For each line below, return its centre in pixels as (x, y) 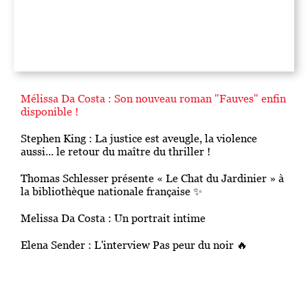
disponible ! (49, 144)
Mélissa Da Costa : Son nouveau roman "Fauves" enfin (153, 131)
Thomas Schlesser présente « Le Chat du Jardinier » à (152, 211)
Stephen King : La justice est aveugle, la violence (139, 171)
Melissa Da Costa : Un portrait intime (113, 251)
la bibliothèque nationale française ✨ (111, 224)
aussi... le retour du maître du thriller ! (115, 184)
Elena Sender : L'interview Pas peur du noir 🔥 (134, 277)
